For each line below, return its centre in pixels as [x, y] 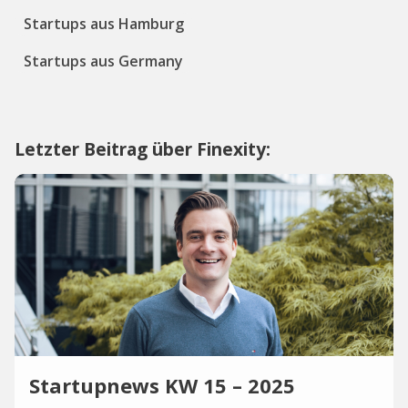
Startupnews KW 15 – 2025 [162, 385]
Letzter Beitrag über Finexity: [143, 149]
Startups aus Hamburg [104, 24]
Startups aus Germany [103, 61]
